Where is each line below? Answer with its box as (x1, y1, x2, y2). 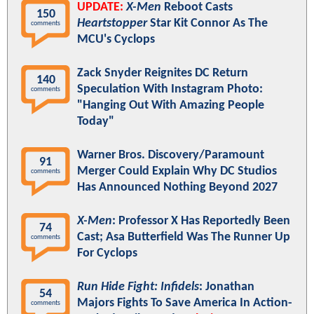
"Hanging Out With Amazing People (77, 99, 264, 113)
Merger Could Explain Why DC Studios (77, 165, 277, 179)
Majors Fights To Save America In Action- (77, 296, 292, 310)
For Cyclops (77, 247, 137, 261)
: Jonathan (199, 280, 254, 294)
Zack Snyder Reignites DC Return (77, 67, 248, 81)
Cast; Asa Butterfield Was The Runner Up (77, 231, 290, 245)
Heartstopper (77, 17, 147, 31)
